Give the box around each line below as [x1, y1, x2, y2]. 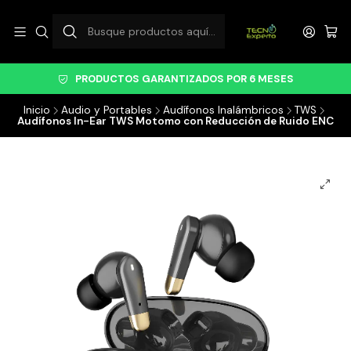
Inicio [24, 103, 50, 117]
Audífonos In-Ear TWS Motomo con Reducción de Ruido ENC [17, 114, 334, 128]
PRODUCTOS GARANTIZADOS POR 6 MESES [75, 72, 294, 85]
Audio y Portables [61, 103, 152, 117]
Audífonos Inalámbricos [163, 103, 284, 117]
